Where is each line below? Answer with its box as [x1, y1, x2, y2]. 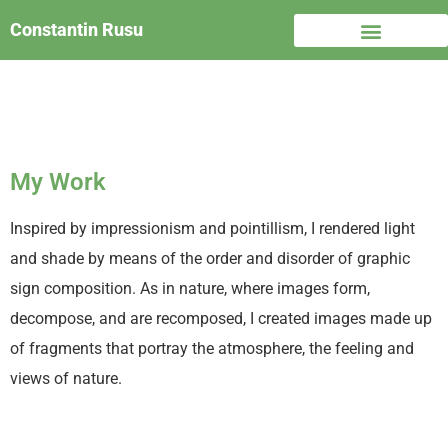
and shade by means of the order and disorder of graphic [10, 249, 410, 268]
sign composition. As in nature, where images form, [10, 279, 370, 298]
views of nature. [10, 369, 122, 388]
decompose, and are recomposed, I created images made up [10, 309, 432, 328]
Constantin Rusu [10, 19, 143, 40]
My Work [10, 168, 106, 196]
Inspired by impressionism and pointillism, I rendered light [10, 219, 415, 238]
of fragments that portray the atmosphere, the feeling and [10, 339, 414, 358]
